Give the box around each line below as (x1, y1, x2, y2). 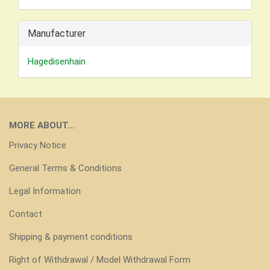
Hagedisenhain (28, 56, 86, 67)
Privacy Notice (9, 140, 66, 151)
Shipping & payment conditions (9, 231, 133, 242)
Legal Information (9, 186, 81, 196)
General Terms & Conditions (9, 163, 122, 174)
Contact (9, 209, 42, 219)
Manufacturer (28, 28, 86, 39)
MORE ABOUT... (9, 120, 75, 131)
